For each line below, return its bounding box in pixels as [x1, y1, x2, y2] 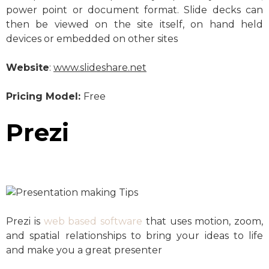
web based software [43, 215, 142, 227]
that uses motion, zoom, [142, 215, 263, 227]
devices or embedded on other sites [6, 32, 178, 44]
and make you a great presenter [6, 244, 162, 256]
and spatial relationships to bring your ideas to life [6, 229, 263, 241]
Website [6, 61, 49, 73]
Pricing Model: [6, 90, 83, 102]
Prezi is [6, 215, 44, 227]
